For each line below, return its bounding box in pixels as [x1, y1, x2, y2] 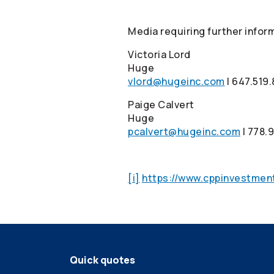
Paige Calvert [128, 98, 194, 111]
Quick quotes [70, 253, 135, 267]
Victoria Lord [128, 48, 191, 61]
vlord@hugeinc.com [128, 75, 225, 88]
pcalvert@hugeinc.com [128, 125, 240, 138]
